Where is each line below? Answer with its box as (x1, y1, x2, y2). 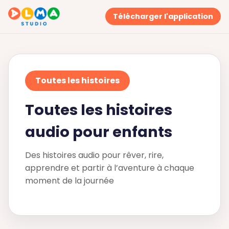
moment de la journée (25, 175, 114, 187)
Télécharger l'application (112, 11, 213, 22)
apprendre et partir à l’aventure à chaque (25, 162, 194, 174)
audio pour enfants (25, 122, 172, 143)
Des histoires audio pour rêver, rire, (25, 149, 164, 162)
